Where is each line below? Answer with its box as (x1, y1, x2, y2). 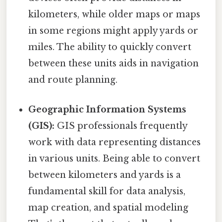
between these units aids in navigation (28, 58, 199, 69)
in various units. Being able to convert (28, 153, 201, 164)
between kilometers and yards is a (28, 169, 181, 180)
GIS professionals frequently (55, 120, 188, 131)
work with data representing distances (28, 136, 201, 148)
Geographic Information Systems (28, 104, 187, 115)
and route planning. (28, 74, 118, 86)
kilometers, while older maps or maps (28, 9, 201, 20)
